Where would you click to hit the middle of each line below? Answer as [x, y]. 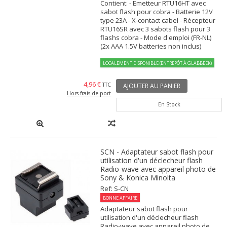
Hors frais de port [89, 93]
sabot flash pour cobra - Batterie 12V [157, 12]
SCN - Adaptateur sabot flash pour [157, 152]
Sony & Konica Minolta [138, 178]
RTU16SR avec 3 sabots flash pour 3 [156, 29]
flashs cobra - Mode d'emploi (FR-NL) [156, 38]
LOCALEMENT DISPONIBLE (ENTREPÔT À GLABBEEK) [158, 63]
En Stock [169, 105]
